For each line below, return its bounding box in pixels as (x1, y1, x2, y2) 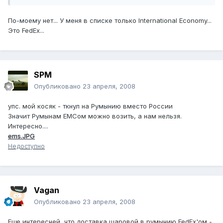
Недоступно (8, 142, 45, 150)
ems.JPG (8, 132, 35, 140)
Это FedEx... (8, 26, 44, 35)
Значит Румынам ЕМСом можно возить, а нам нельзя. (8, 112, 182, 120)
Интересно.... (8, 122, 48, 130)
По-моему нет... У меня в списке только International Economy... (8, 16, 212, 25)
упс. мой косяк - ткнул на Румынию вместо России (8, 102, 173, 111)
